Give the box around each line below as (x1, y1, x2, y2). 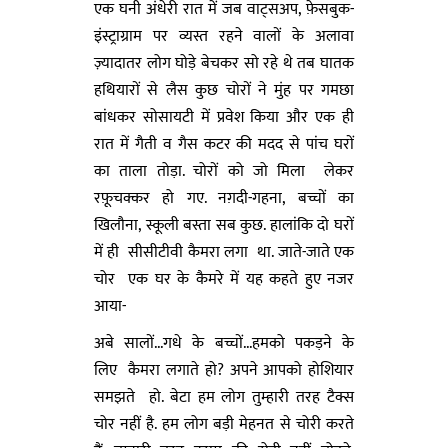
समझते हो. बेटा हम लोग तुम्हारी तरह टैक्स (94, 383, 354, 411)
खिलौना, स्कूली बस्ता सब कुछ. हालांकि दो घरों (94, 211, 354, 239)
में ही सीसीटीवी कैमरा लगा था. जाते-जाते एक (94, 238, 354, 266)
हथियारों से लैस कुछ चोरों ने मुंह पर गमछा (94, 76, 354, 104)
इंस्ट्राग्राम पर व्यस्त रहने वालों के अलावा (94, 22, 354, 50)
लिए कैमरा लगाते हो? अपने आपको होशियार (94, 356, 354, 384)
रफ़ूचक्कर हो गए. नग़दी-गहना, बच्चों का (94, 184, 354, 212)
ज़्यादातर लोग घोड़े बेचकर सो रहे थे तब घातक (94, 49, 354, 77)
